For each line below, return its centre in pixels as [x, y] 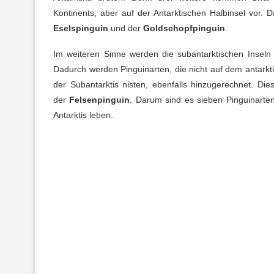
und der [126, 28]
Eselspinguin [81, 28]
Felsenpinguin [100, 99]
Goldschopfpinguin [184, 28]
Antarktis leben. [83, 115]
